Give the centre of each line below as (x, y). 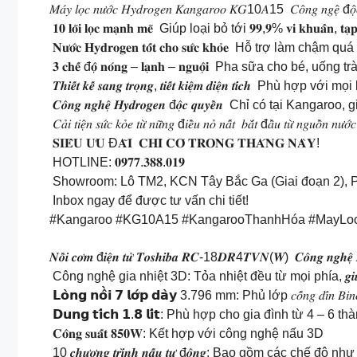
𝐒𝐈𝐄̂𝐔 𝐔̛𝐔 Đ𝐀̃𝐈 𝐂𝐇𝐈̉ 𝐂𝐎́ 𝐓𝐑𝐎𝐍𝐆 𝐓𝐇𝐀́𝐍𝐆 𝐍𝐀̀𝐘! (184, 143)
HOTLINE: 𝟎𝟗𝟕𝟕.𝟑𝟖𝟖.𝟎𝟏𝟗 (117, 163)
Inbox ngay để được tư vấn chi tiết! (149, 201)
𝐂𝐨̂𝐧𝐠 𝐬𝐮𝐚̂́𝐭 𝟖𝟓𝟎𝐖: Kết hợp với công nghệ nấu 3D (186, 333)
